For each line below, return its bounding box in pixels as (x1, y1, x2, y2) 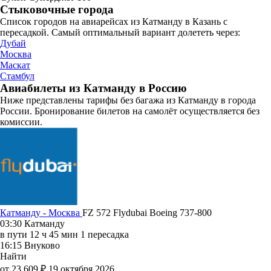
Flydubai (113, 207, 149, 218)
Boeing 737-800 (149, 207, 212, 218)
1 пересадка (80, 229, 129, 240)
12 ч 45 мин (30, 229, 78, 240)
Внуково (24, 240, 60, 250)
